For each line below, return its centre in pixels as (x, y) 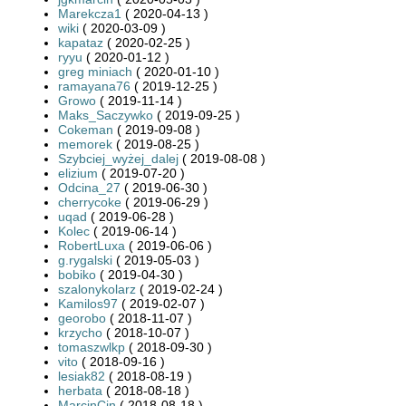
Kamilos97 (88, 303)
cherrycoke (90, 202)
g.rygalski (85, 260)
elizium (78, 173)
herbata (80, 390)
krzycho (80, 332)
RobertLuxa (92, 245)
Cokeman (86, 129)
